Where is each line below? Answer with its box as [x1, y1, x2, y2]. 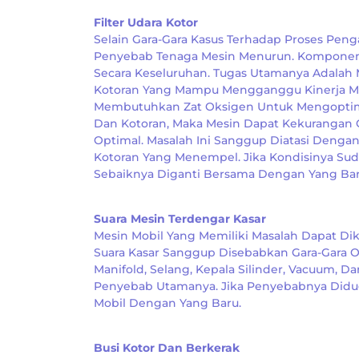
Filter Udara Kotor [94, 15, 198, 30]
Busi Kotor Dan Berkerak [94, 341, 240, 355]
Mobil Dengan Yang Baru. [94, 296, 241, 310]
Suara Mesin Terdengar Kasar [94, 212, 266, 226]
